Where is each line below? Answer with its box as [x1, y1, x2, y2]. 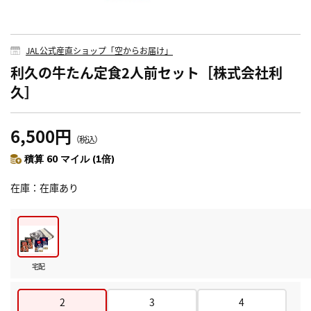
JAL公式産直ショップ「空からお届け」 [26, 44, 173, 56]
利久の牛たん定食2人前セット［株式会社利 [10, 62, 283, 83]
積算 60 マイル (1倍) [24, 152, 115, 165]
